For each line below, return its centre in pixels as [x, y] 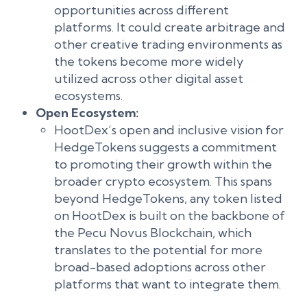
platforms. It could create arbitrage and [170, 27]
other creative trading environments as [168, 44]
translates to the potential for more [158, 250]
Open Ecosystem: [87, 113]
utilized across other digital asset [149, 78]
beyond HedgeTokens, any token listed [168, 198]
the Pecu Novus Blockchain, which [153, 233]
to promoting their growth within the [163, 164]
